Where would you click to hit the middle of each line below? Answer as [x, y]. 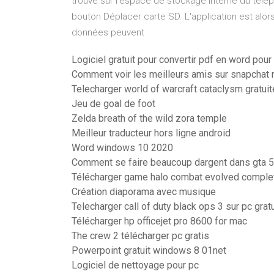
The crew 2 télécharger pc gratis [140, 236]
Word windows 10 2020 [122, 148]
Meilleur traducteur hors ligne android [151, 133]
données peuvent [108, 32]
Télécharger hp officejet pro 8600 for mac [159, 221]
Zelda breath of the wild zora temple [149, 118]
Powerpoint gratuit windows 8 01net [149, 250]
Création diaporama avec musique [144, 192]
